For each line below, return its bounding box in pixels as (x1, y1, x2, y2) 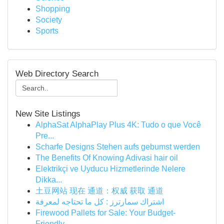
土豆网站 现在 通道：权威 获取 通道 (35, 186, 163, 195)
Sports (35, 26, 58, 35)
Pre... (35, 131, 54, 140)
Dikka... (35, 175, 62, 184)
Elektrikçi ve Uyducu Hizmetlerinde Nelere (35, 164, 185, 173)
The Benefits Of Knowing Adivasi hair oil (35, 153, 178, 162)
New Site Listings (15, 108, 80, 118)
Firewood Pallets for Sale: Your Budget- (35, 208, 175, 217)
